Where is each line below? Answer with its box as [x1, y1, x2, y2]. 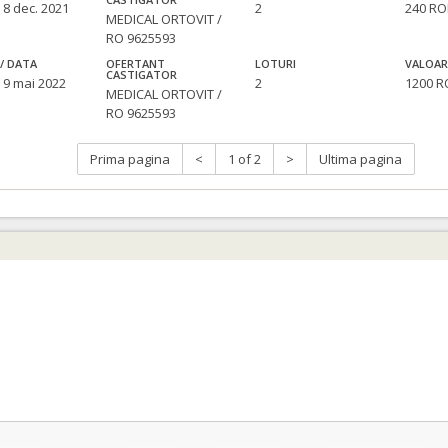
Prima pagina [90, 150, 170, 169]
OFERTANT [106, 56, 166, 72]
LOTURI [255, 56, 297, 72]
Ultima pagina [319, 150, 402, 169]
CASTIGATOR [106, 67, 178, 83]
